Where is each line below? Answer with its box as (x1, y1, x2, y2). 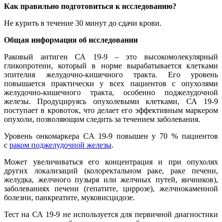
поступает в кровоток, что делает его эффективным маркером (4, 106, 218, 114)
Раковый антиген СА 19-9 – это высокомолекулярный (4, 52, 218, 61)
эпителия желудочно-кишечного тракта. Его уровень (4, 70, 218, 79)
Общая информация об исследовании (4, 35, 138, 44)
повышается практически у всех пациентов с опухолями (4, 79, 218, 88)
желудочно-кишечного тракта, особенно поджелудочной (4, 88, 218, 97)
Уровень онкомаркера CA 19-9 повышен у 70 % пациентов (4, 131, 218, 140)
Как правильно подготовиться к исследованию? (4, 1, 176, 10)
